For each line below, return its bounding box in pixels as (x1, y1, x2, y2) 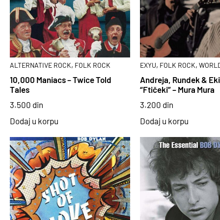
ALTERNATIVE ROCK (10, 60, 71, 69)
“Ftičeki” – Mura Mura (139, 84, 215, 95)
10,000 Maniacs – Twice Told (10, 75, 111, 85)
